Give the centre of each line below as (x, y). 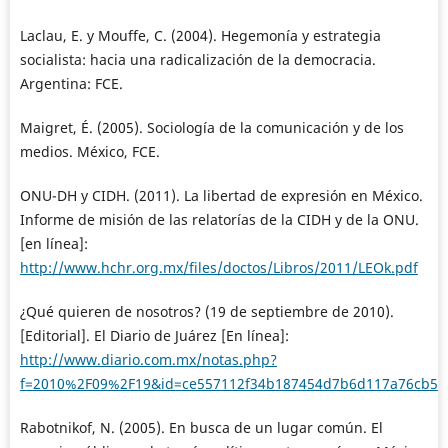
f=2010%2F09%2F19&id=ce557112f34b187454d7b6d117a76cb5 (228, 384)
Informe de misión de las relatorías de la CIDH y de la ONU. (219, 220)
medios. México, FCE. (89, 152)
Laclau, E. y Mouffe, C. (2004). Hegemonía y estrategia (200, 36)
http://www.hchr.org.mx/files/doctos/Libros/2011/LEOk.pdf (218, 268)
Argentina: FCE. (71, 84)
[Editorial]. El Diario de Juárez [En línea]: (154, 336)
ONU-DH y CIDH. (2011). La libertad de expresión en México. (221, 196)
